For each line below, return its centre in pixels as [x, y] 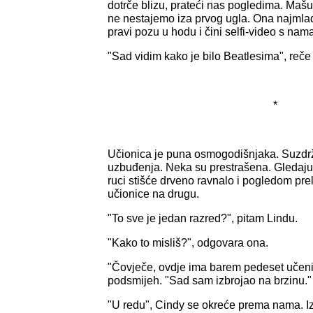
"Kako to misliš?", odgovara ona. [188, 242]
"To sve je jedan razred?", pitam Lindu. [203, 218]
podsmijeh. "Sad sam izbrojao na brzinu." [210, 280]
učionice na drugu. [153, 194]
